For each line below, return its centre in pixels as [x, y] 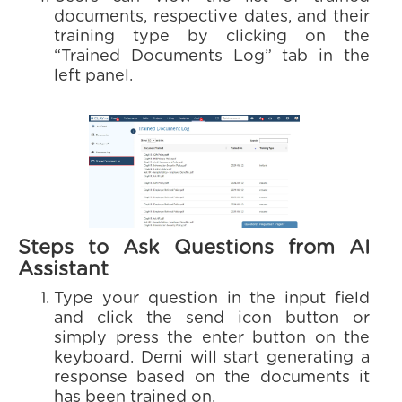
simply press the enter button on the [212, 338]
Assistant [63, 269]
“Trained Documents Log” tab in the [212, 57]
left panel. [93, 76]
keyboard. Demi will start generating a [212, 358]
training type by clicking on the [212, 37]
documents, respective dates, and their [212, 17]
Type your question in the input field [212, 299]
